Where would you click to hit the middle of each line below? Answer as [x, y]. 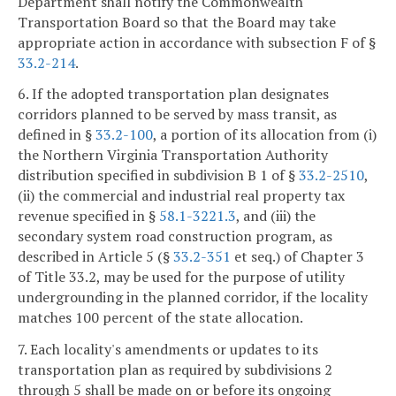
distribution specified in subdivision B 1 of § [158, 175]
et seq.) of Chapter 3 [297, 257]
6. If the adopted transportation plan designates [173, 94]
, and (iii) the [276, 216]
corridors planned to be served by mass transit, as [177, 114]
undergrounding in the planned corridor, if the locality [193, 297]
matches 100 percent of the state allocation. [160, 318]
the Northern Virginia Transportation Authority [173, 155]
